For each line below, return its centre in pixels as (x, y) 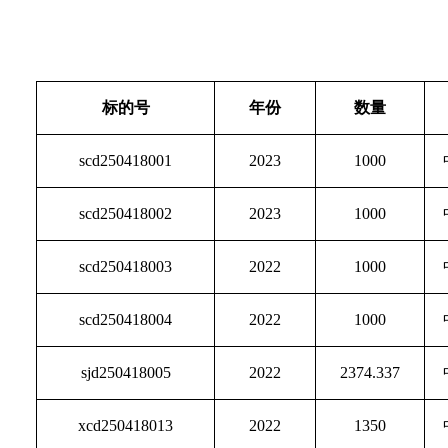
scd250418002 (126, 213)
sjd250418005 (125, 372)
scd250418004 (126, 319)
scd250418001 (126, 160)
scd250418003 (126, 266)
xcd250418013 (126, 425)
